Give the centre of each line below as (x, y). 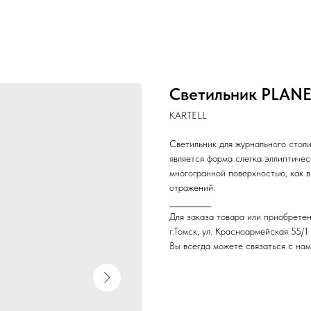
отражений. (192, 187)
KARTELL (188, 115)
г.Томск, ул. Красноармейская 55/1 (239, 231)
